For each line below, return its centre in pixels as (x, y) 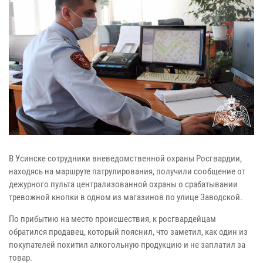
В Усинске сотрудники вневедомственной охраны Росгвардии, (125, 158)
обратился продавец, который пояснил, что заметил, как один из (128, 232)
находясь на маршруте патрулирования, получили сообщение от (127, 171)
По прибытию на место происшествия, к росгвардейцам (112, 219)
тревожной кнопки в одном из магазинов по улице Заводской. (126, 197)
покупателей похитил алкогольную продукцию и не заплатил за (127, 245)
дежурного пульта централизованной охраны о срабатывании (123, 184)
